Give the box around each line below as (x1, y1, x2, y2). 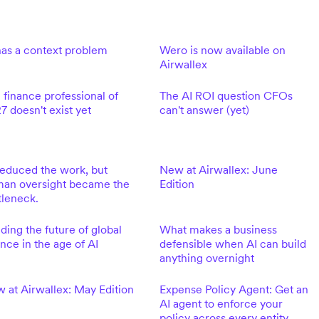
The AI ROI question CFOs (159, 88, 293, 103)
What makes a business (159, 222, 277, 236)
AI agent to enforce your (159, 296, 283, 310)
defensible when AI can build (159, 236, 306, 251)
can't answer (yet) (159, 103, 249, 117)
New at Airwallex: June (159, 162, 278, 177)
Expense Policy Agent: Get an (159, 282, 308, 296)
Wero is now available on (159, 43, 286, 57)
